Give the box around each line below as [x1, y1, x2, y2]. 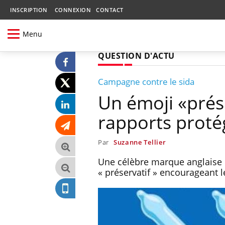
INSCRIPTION [10, 6, 48, 14]
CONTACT [96, 6, 124, 14]
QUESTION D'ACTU [98, 50, 175, 61]
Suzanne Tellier [113, 137, 166, 147]
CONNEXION [54, 6, 91, 14]
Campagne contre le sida [98, 75, 194, 87]
